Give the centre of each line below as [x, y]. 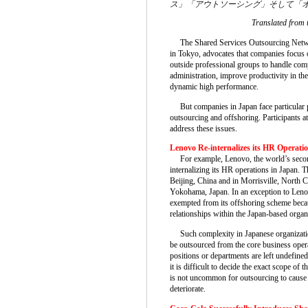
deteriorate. [187, 289]
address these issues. [203, 128]
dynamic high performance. [214, 86]
